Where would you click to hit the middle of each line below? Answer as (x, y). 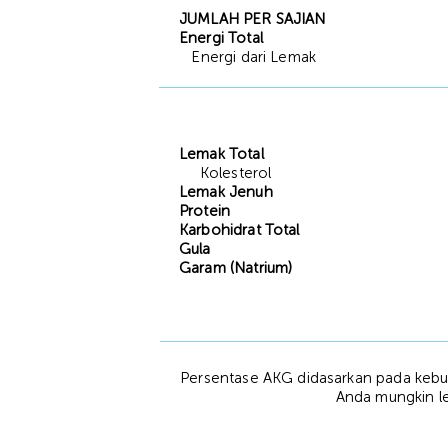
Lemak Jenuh (226, 192)
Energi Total (221, 38)
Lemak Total (221, 154)
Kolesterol (225, 173)
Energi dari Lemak (247, 57)
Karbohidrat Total (239, 230)
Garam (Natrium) (236, 268)
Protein (205, 211)
